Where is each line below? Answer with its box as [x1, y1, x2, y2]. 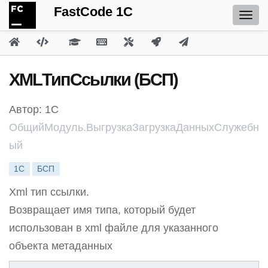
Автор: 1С [9, 103, 59, 115]
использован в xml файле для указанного [9, 222, 218, 234]
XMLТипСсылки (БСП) [9, 70, 178, 89]
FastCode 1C [54, 4, 133, 19]
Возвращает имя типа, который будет [9, 204, 196, 216]
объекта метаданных [9, 240, 112, 252]
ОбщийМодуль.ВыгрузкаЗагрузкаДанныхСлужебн [9, 121, 259, 133]
